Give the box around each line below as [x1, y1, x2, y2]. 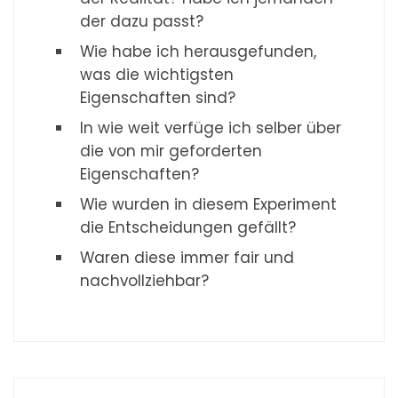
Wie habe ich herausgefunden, [80, 41, 317, 63]
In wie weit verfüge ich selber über [80, 117, 342, 139]
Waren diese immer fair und [80, 247, 295, 269]
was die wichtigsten [80, 64, 235, 86]
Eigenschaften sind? [80, 87, 236, 109]
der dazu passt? [80, 11, 204, 33]
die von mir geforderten [80, 140, 263, 163]
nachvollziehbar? [80, 270, 210, 292]
